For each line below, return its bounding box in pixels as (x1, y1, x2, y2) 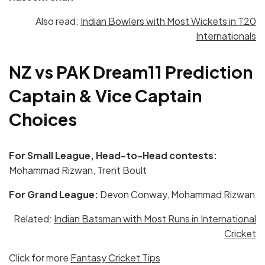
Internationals (196, 29, 256, 42)
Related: (14, 212, 54, 225)
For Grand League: (9, 188, 98, 201)
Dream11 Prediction (93, 61, 253, 83)
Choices (9, 108, 77, 130)
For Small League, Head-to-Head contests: (9, 149, 217, 162)
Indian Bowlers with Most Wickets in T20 (80, 14, 256, 27)
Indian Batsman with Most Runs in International (54, 212, 256, 225)
